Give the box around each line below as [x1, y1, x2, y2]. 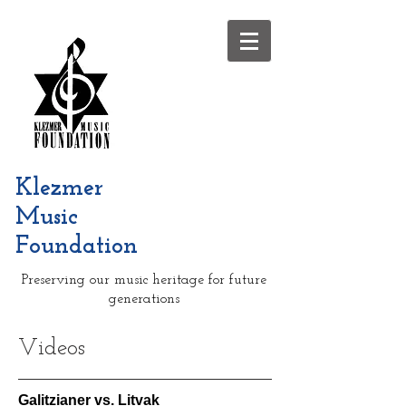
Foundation [15, 235, 138, 259]
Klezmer [15, 177, 103, 201]
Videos [18, 336, 85, 361]
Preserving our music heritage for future [21, 273, 266, 287]
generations [108, 292, 179, 306]
